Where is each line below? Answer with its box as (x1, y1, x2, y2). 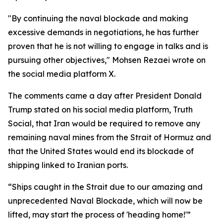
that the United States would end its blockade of (8, 146, 194, 156)
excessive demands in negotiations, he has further (8, 27, 199, 37)
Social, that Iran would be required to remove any (8, 118, 200, 128)
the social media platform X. (8, 69, 115, 79)
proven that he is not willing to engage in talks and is (8, 41, 208, 51)
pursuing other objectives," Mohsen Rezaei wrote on (8, 55, 206, 65)
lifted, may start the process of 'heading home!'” (8, 210, 191, 220)
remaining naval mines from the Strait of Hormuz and (8, 132, 211, 142)
